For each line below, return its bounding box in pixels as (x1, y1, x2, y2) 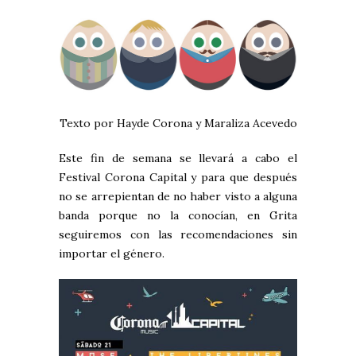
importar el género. (59, 246, 164, 261)
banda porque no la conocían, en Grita (59, 208, 297, 223)
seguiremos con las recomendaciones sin (59, 227, 297, 242)
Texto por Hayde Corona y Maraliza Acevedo (60, 116, 297, 131)
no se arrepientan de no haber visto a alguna (59, 189, 297, 204)
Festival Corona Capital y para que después (59, 170, 297, 185)
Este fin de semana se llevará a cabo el (59, 151, 297, 166)
